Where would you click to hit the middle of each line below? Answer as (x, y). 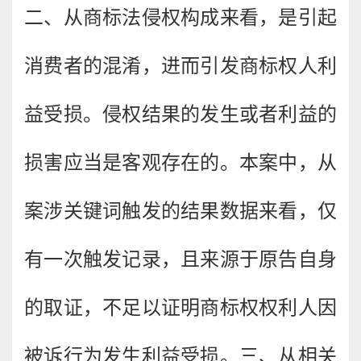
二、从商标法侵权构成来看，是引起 (180, 17)
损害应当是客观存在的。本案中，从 (180, 162)
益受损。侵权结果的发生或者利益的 (180, 114)
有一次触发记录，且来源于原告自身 (180, 259)
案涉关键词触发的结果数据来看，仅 (180, 211)
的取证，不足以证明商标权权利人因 (180, 307)
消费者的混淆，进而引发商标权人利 (180, 66)
